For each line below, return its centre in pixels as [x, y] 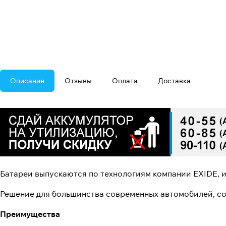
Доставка [174, 81]
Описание [27, 81]
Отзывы [78, 81]
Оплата [125, 81]
